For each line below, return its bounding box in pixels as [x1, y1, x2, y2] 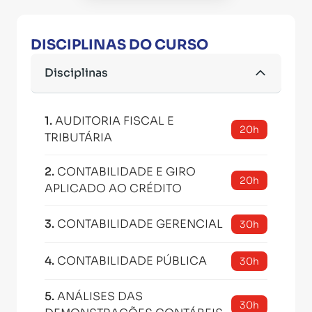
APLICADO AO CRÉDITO [45, 181, 182, 196]
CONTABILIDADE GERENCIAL [57, 217, 223, 231]
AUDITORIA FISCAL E [55, 114, 174, 128]
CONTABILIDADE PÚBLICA [57, 253, 207, 268]
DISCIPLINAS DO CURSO [31, 36, 208, 54]
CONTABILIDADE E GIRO [57, 164, 196, 179]
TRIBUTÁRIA [45, 130, 112, 145]
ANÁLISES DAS [57, 289, 143, 304]
